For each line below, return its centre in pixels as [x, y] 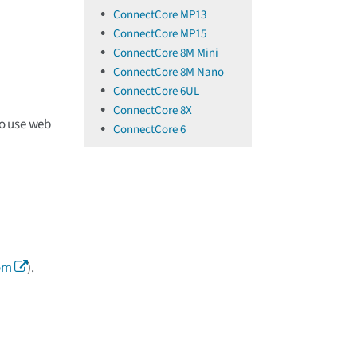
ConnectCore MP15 [160, 34]
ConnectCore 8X [153, 110]
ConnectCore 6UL [156, 91]
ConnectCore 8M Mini [166, 53]
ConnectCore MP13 [160, 15]
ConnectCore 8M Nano [169, 72]
